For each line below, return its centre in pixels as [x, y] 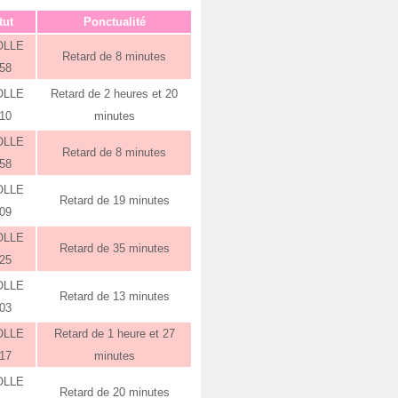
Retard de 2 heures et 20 [114, 94]
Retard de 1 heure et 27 [114, 334]
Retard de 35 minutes [114, 248]
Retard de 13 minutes [114, 296]
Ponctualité [114, 22]
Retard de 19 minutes [114, 200]
